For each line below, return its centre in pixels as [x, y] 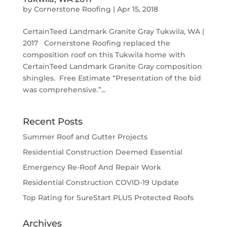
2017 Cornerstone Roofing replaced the [96, 43]
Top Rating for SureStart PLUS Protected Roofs [108, 198]
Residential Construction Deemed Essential [102, 152]
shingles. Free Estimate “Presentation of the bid [112, 78]
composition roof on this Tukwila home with [104, 55]
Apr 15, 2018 [137, 9]
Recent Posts [52, 122]
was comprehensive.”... [64, 90]
